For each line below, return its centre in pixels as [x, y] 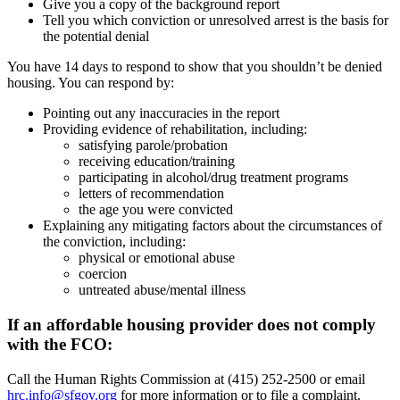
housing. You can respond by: [91, 83]
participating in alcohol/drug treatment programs [213, 178]
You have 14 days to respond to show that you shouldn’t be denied [195, 67]
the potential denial [98, 37]
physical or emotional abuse [157, 258]
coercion [103, 274]
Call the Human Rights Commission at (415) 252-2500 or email [186, 379]
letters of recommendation [151, 194]
